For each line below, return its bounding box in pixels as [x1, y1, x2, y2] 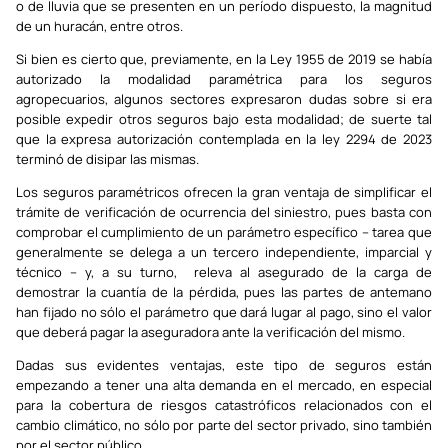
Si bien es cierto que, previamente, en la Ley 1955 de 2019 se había [16, 50, 432, 68]
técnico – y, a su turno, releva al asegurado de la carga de [16, 263, 432, 281]
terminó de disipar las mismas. [16, 150, 199, 168]
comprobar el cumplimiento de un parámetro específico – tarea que [16, 223, 432, 241]
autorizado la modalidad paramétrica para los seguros [16, 70, 432, 88]
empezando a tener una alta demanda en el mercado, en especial [16, 376, 432, 394]
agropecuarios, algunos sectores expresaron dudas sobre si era [16, 90, 432, 108]
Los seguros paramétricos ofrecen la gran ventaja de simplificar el [16, 183, 432, 201]
